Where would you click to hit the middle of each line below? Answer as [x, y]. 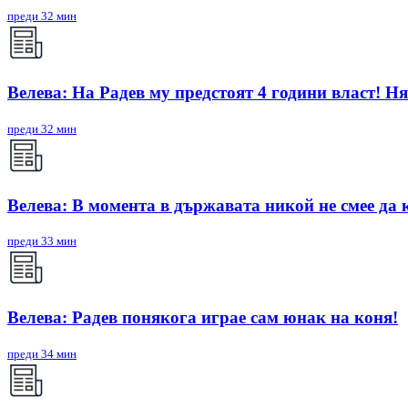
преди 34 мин [42, 353]
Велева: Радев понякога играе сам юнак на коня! [203, 317]
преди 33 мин [42, 241]
